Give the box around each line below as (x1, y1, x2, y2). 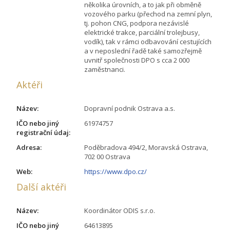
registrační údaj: (16, 127, 70, 137)
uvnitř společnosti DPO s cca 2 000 (84, 55, 189, 65)
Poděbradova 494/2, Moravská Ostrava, (84, 142, 208, 152)
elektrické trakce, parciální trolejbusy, (84, 27, 200, 37)
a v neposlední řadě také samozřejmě (84, 46, 202, 55)
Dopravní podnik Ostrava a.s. (84, 103, 175, 113)
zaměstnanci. (84, 64, 125, 74)
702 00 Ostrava (84, 151, 130, 161)
